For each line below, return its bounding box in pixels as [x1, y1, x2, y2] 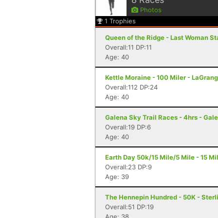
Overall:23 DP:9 [105, 163, 152, 171]
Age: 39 [105, 173, 129, 181]
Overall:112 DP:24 [105, 83, 158, 91]
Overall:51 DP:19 [105, 203, 154, 211]
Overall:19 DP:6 [105, 123, 151, 131]
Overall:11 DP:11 [105, 43, 152, 51]
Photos [138, 6, 162, 14]
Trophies [109, 17, 136, 25]
